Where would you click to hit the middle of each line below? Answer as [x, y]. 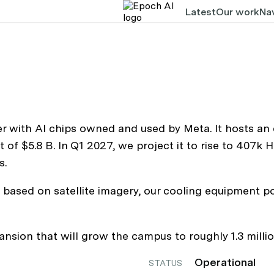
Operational [225, 262]
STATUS [165, 263]
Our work [237, 12]
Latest [200, 12]
